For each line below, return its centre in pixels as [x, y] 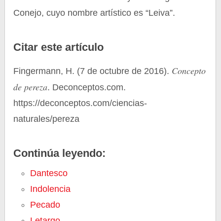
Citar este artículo [59, 47]
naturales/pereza [47, 119]
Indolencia [51, 189]
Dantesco [49, 173]
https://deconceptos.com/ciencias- [80, 103]
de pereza [31, 87]
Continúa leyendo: [60, 153]
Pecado [45, 205]
